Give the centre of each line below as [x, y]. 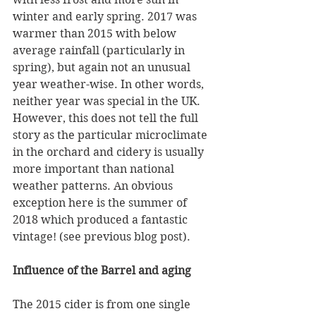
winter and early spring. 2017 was [106, 17]
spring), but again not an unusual [103, 67]
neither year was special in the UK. [108, 101]
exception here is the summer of [101, 203]
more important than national [95, 169]
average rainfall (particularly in [100, 50]
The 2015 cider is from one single [103, 304]
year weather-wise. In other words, [110, 84]
